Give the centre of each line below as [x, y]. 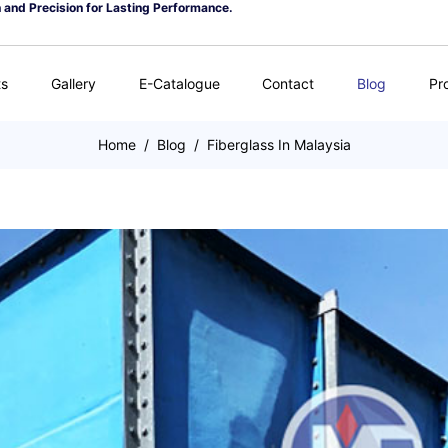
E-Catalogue [179, 83]
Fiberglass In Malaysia [278, 144]
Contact [288, 83]
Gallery [73, 83]
